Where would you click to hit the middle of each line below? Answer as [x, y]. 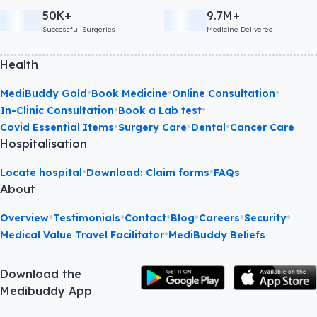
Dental [208, 127]
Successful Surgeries [79, 29]
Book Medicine [129, 93]
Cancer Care [262, 127]
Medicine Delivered [240, 29]
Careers [219, 218]
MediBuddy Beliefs [217, 235]
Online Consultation [224, 93]
